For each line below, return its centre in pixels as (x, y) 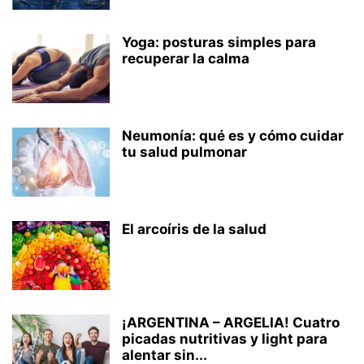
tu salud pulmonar (184, 152)
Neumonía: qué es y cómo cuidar (233, 136)
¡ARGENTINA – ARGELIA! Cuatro (231, 323)
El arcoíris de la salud (194, 229)
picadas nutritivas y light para (225, 339)
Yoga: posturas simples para (219, 42)
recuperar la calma (186, 58)
